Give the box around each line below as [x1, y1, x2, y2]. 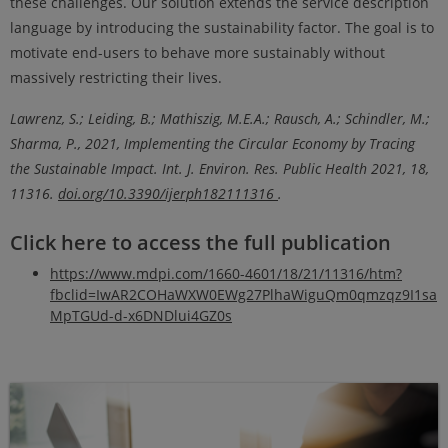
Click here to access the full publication [10, 229, 391, 257]
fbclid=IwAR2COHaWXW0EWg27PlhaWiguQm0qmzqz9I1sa [50, 285, 437, 305]
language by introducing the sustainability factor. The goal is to [10, 17, 434, 37]
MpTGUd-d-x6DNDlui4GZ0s [50, 306, 232, 326]
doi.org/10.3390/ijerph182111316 [58, 183, 278, 203]
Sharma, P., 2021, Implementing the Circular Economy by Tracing [10, 133, 415, 153]
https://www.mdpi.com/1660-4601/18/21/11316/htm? [50, 264, 402, 284]
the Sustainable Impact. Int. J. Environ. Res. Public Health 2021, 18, [10, 158, 429, 178]
